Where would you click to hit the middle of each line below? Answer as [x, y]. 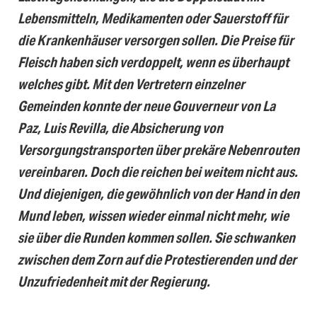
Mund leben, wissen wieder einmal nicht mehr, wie [153, 216]
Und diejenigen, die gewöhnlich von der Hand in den [158, 194]
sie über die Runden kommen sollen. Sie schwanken [156, 238]
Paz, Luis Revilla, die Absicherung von [120, 128]
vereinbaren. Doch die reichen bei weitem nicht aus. [158, 172]
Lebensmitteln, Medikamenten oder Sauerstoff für [153, 18]
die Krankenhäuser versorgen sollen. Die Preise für [156, 40]
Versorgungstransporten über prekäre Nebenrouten [158, 150]
